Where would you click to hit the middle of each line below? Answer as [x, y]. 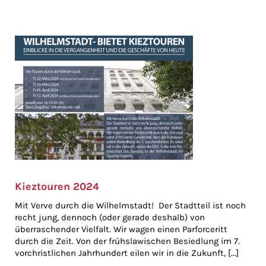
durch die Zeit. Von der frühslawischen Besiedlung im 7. [127, 241]
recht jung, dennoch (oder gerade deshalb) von [110, 217]
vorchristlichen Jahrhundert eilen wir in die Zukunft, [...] [127, 253]
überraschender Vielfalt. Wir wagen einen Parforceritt [121, 229]
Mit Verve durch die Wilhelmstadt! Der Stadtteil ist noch [130, 205]
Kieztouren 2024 [57, 186]
